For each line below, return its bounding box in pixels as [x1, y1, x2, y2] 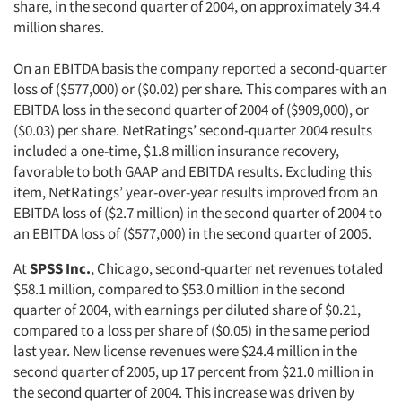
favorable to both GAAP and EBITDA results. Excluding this [13, 162, 372, 181]
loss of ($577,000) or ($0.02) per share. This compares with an [13, 79, 387, 99]
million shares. [13, 17, 104, 37]
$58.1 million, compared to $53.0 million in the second [13, 279, 345, 299]
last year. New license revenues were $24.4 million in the [13, 341, 357, 361]
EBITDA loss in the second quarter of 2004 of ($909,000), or [13, 100, 369, 119]
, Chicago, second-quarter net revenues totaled [91, 258, 383, 278]
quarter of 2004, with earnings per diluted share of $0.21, [13, 300, 361, 319]
